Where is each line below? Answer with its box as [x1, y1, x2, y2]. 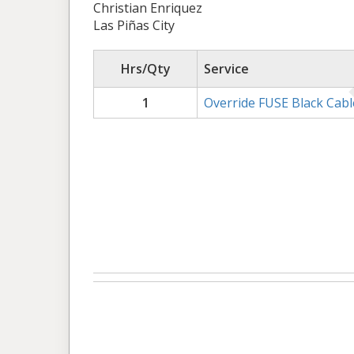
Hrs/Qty [120, 60, 171, 77]
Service [204, 60, 249, 77]
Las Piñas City [93, 17, 175, 34]
